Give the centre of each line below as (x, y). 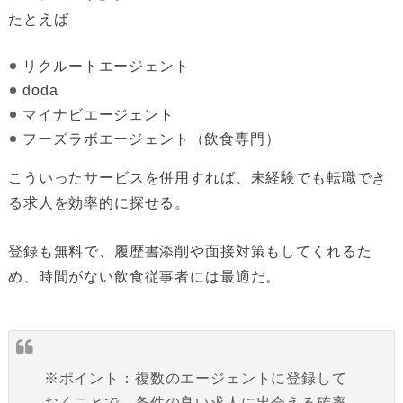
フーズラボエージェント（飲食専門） (152, 139)
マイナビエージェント (99, 115)
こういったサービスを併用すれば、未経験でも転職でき (197, 177)
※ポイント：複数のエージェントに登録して (195, 378)
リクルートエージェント (106, 66)
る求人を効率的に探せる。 (99, 202)
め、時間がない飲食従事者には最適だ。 (144, 276)
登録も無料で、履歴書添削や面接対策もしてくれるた (190, 251)
